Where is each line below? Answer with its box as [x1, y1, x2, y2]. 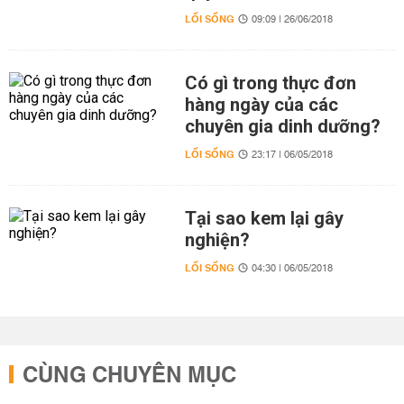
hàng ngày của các [184, 94, 338, 115]
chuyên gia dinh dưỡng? [184, 115, 381, 137]
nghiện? [184, 229, 250, 251]
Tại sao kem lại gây [184, 207, 344, 229]
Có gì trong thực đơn [184, 72, 356, 94]
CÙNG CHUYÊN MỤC [23, 356, 236, 396]
